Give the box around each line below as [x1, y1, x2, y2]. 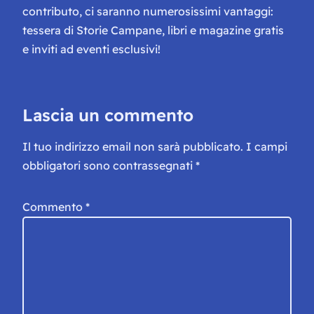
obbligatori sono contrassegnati [22, 158, 196, 173]
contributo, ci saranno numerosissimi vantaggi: [22, 4, 273, 19]
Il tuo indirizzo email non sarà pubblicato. [22, 139, 243, 154]
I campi [246, 139, 287, 154]
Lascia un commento [22, 104, 193, 126]
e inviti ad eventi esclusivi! [22, 42, 161, 57]
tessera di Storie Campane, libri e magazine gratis [22, 23, 284, 38]
